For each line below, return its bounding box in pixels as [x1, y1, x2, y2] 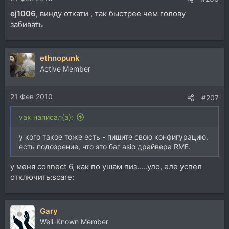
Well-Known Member [40, 217, 108, 226]
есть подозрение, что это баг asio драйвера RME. [19, 142, 191, 151]
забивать [10, 19, 43, 29]
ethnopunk [40, 53, 80, 63]
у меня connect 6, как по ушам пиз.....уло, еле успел [10, 161, 202, 171]
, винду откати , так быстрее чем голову [36, 8, 186, 18]
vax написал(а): [19, 112, 73, 122]
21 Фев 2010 [10, 92, 53, 101]
